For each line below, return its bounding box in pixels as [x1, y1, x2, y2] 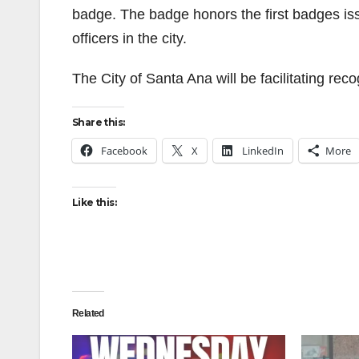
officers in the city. [72, 30, 187, 46]
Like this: [72, 196, 116, 208]
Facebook [101, 143, 147, 158]
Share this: [72, 116, 125, 128]
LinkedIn [242, 143, 284, 158]
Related [72, 308, 104, 319]
